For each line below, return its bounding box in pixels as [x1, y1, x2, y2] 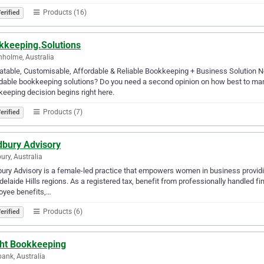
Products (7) [41, 107, 82, 116]
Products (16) [41, 8, 87, 16]
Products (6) [41, 207, 82, 216]
